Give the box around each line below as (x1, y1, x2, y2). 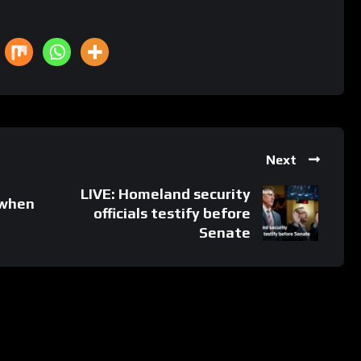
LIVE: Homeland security (81, 185, 251, 202)
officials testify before (93, 204, 251, 222)
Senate (199, 223, 251, 241)
